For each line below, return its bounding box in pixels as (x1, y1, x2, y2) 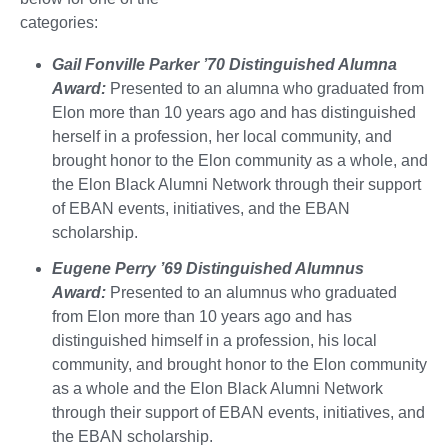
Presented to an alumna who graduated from (106, 79, 424, 97)
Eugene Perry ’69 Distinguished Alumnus (52, 259, 364, 277)
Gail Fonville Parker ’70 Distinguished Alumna (52, 55, 397, 73)
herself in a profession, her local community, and (52, 127, 392, 145)
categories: (20, 13, 98, 31)
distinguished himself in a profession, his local (52, 331, 377, 349)
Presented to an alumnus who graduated (106, 283, 397, 301)
